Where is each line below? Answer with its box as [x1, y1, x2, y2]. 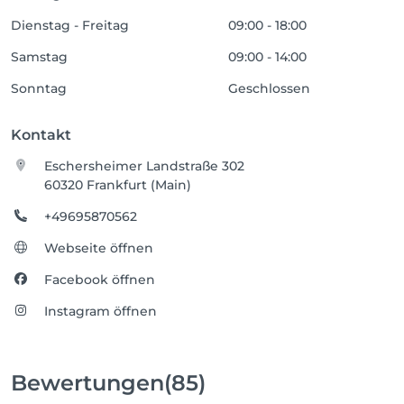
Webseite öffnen [44, 240, 154, 256]
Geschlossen [228, 80, 311, 96]
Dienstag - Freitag [11, 17, 129, 33]
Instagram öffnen [44, 303, 158, 319]
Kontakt [11, 126, 71, 143]
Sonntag [11, 80, 67, 96]
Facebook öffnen [44, 271, 156, 288]
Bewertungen [11, 370, 164, 396]
